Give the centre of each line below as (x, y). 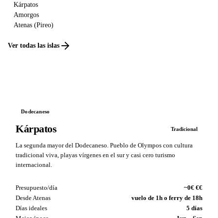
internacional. (34, 165)
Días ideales (31, 208)
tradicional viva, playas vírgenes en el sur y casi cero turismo (95, 155)
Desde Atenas (33, 198)
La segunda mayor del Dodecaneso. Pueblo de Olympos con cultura (104, 145)
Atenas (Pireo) (34, 25)
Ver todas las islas (34, 46)
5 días (194, 208)
